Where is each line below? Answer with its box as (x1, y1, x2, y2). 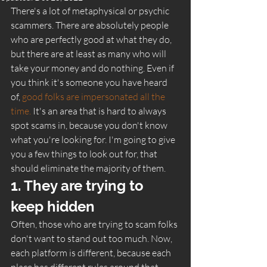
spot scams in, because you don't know (11, 119, 169, 131)
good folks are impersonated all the (22, 90, 167, 103)
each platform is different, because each (11, 246, 173, 259)
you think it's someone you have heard (11, 76, 169, 88)
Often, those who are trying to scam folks (11, 218, 179, 230)
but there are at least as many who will (11, 47, 168, 60)
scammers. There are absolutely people (11, 18, 170, 31)
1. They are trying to (11, 176, 147, 194)
